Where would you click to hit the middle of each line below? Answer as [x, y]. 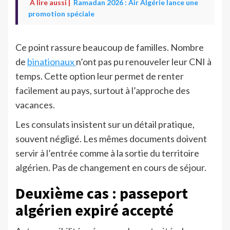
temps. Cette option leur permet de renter [100, 76]
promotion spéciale [61, 14]
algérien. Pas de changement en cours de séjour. [111, 168]
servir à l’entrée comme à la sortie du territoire [107, 153]
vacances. [35, 105]
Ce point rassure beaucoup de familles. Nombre [110, 47]
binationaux [52, 62]
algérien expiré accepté [94, 210]
